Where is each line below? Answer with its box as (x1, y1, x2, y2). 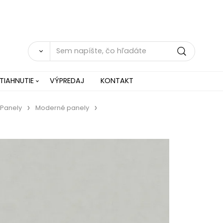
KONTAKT (101, 75, 133, 86)
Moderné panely (35, 103, 89, 112)
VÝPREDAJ (50, 75, 85, 86)
